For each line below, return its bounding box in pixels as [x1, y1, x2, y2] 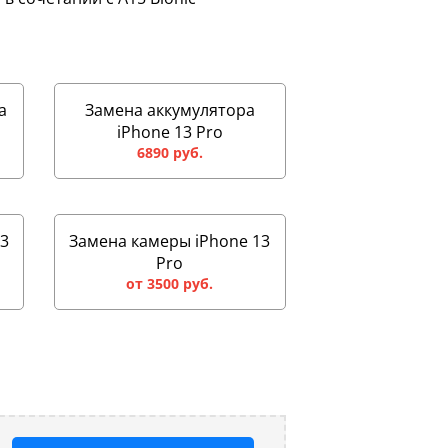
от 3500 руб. [126, 274, 214, 293]
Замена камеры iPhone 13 [69, 230, 271, 252]
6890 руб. [136, 143, 203, 162]
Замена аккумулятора [84, 99, 255, 121]
